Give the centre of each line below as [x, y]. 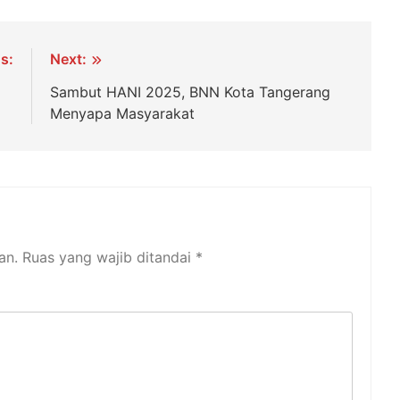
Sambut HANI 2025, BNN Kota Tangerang [191, 92]
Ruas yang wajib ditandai [109, 257]
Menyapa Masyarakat [123, 113]
